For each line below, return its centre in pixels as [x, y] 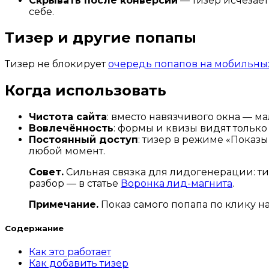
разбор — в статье [75, 184]
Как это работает [70, 252]
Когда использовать [86, 91]
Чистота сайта [68, 117]
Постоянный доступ [83, 140]
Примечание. [64, 205]
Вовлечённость [71, 128]
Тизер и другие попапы [101, 38]
